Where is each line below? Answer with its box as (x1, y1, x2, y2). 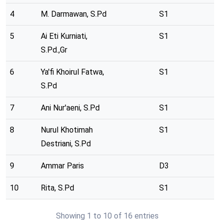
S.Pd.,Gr (41, 45, 67, 55)
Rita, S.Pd (41, 183, 74, 192)
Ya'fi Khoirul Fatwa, (41, 67, 104, 77)
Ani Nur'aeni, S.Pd (41, 103, 100, 112)
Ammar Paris (41, 161, 84, 170)
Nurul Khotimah (41, 125, 93, 135)
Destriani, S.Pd (41, 139, 91, 148)
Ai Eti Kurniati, (41, 31, 87, 41)
